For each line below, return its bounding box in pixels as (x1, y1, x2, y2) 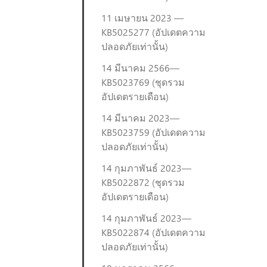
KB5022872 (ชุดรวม (101, 176, 185, 188)
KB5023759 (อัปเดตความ (101, 126, 206, 138)
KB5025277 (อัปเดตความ (101, 26, 206, 38)
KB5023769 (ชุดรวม (101, 76, 185, 88)
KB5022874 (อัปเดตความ (101, 226, 206, 238)
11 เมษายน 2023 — (101, 11, 184, 24)
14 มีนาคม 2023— (101, 111, 179, 124)
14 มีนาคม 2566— (101, 61, 179, 74)
